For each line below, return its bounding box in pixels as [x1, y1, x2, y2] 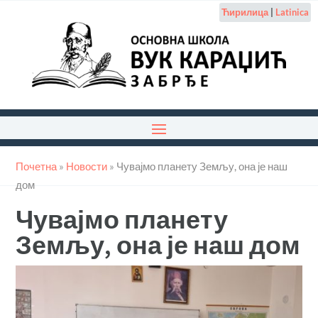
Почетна [16, 159, 57, 172]
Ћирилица [221, 6, 268, 18]
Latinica [275, 6, 309, 18]
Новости [66, 159, 108, 172]
